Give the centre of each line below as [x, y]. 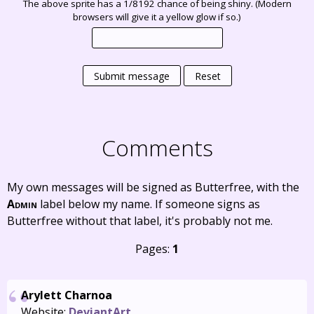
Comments [157, 148]
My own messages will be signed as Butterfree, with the [153, 187]
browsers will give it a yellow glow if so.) [157, 17]
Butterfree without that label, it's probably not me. [140, 221]
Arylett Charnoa [67, 295]
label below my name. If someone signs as [149, 204]
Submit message [131, 76]
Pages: [154, 249]
